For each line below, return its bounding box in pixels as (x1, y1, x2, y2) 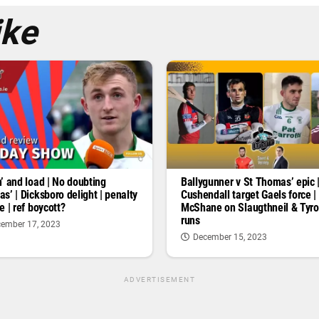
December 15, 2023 (193, 232, 267, 243)
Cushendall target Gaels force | (181, 188, 317, 202)
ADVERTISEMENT (123, 276, 196, 284)
